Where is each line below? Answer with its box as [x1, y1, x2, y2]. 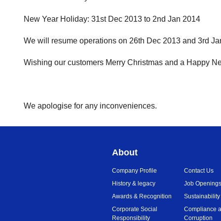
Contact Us [184, 167, 214, 174]
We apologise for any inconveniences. [24, 102, 157, 110]
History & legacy [112, 180, 155, 187]
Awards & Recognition [112, 193, 172, 200]
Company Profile [112, 167, 157, 174]
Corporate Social [112, 206, 157, 213]
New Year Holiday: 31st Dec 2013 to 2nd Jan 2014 [24, 15, 200, 23]
